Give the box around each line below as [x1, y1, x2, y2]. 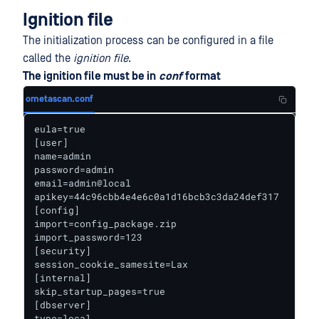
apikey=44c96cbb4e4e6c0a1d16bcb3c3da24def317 [34, 190, 279, 203]
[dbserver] [34, 298, 91, 311]
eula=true [34, 122, 85, 135]
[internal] [34, 271, 91, 284]
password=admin [34, 163, 114, 176]
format [185, 70, 221, 83]
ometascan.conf [26, 93, 93, 105]
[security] [34, 244, 91, 257]
